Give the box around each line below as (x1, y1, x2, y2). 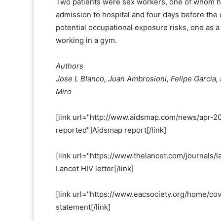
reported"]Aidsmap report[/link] (56, 125, 166, 135)
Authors (56, 61, 83, 71)
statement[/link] (56, 202, 110, 212)
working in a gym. (56, 36, 117, 45)
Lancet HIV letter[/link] (56, 164, 134, 174)
